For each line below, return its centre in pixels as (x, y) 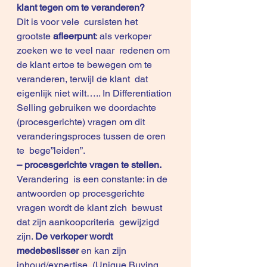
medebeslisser (49, 251)
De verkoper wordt (76, 236)
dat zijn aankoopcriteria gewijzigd (89, 222)
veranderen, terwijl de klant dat (85, 79)
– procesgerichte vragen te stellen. (89, 165)
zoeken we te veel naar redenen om (94, 50)
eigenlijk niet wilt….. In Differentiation (95, 93)
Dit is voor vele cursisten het (78, 22)
